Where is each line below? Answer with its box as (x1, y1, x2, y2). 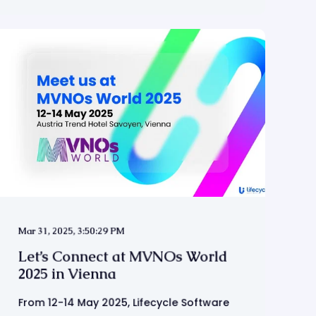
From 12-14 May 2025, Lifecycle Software (18, 295, 230, 310)
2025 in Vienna (18, 264, 116, 284)
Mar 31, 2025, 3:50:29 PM (18, 224, 126, 237)
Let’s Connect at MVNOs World (18, 247, 228, 266)
